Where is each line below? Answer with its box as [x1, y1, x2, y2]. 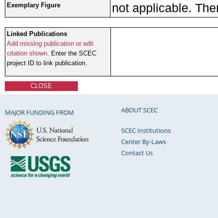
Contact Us [121, 148, 153, 158]
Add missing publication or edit [7, 40, 93, 48]
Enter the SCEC [49, 50, 96, 57]
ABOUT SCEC [121, 106, 158, 115]
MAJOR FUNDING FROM [5, 108, 74, 117]
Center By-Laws [121, 137, 166, 146]
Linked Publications [7, 30, 67, 38]
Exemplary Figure [7, 1, 60, 9]
